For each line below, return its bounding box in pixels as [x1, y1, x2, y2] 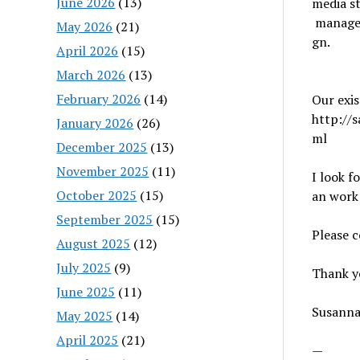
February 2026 [56, 89, 141, 108]
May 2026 [56, 17, 113, 35]
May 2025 [56, 306, 113, 325]
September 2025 [56, 210, 153, 228]
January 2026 [56, 113, 134, 132]
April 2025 [56, 330, 119, 349]
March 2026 [56, 65, 126, 84]
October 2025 [56, 186, 137, 204]
